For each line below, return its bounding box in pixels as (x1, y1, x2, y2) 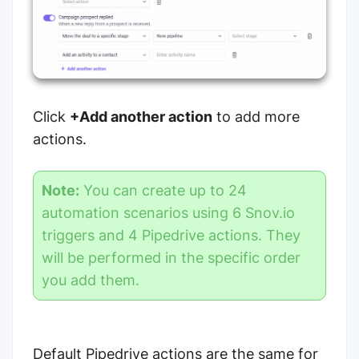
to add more (212, 107, 300, 125)
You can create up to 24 (79, 181, 247, 199)
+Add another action (70, 107, 212, 125)
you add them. (42, 271, 139, 288)
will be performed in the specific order (42, 248, 301, 266)
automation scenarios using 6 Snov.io (42, 204, 295, 221)
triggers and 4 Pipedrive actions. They (42, 226, 301, 244)
